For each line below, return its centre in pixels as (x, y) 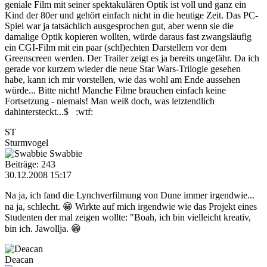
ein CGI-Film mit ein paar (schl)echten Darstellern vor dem (116, 47)
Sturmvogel (27, 142)
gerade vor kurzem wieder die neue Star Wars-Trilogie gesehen (123, 69)
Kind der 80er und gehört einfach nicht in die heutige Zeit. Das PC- (131, 15)
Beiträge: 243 (30, 164)
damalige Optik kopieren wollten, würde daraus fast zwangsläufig (128, 36)
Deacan (19, 259)
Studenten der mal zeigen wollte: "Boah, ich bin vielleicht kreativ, (128, 217)
